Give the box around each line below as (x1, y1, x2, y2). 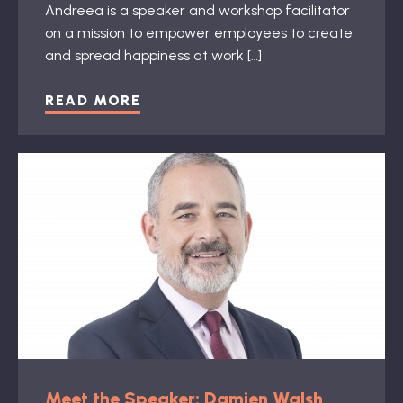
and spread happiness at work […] (45, 46, 262, 64)
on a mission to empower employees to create (45, 23, 353, 41)
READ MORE (45, 91, 141, 109)
